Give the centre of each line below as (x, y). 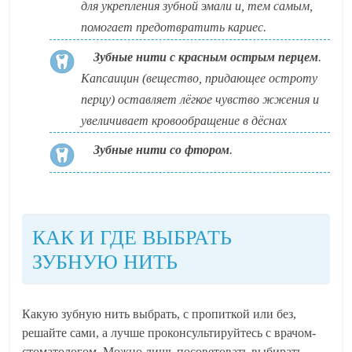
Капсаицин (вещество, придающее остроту (200, 78)
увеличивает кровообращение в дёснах (184, 120)
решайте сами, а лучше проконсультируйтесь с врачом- (169, 332)
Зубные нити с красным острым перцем (206, 57)
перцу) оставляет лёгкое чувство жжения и (200, 99)
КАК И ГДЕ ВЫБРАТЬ (132, 236)
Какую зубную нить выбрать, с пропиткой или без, (159, 313)
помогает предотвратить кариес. (174, 27)
